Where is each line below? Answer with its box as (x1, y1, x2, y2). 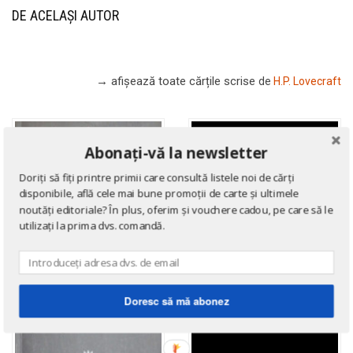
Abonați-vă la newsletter (84, 142, 269, 163)
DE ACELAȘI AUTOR (12, 6, 119, 24)
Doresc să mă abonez (124, 293, 229, 309)
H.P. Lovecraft (273, 74, 341, 87)
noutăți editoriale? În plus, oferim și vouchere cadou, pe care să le (19, 203, 333, 217)
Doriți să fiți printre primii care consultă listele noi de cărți (19, 170, 295, 185)
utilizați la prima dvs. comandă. (19, 218, 165, 233)
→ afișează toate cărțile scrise (96, 73, 258, 88)
